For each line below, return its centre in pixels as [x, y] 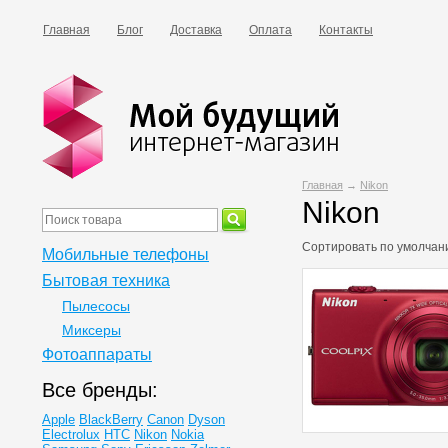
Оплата [270, 30]
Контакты [346, 30]
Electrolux [71, 434]
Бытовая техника [106, 280]
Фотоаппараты [97, 354]
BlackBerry [111, 419]
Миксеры [91, 330]
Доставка [196, 30]
